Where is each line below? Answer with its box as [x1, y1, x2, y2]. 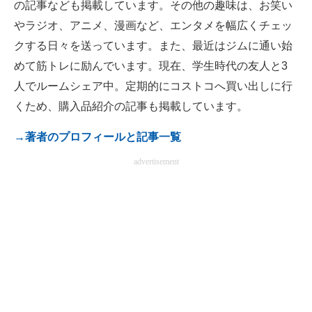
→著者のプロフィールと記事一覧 [14, 131, 181, 143]
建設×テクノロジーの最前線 [36, 71, 141, 81]
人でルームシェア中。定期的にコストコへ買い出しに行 [14, 80, 292, 93]
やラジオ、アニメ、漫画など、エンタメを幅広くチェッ [14, 19, 292, 32]
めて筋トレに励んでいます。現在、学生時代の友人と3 [14, 60, 288, 72]
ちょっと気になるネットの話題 [36, 101, 153, 111]
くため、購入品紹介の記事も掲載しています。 [14, 100, 248, 113]
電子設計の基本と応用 [36, 11, 119, 21]
